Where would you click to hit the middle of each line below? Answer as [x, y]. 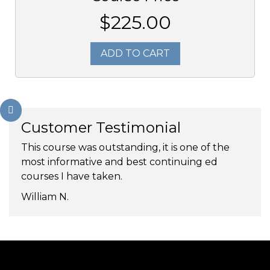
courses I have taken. [72, 177]
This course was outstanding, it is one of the [125, 148]
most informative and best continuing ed [119, 162]
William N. [45, 197]
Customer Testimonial [101, 128]
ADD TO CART [135, 54]
